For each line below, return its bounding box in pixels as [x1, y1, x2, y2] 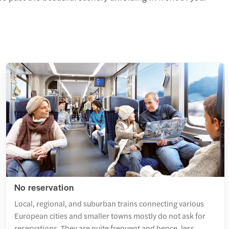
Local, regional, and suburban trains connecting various [14, 197, 204, 209]
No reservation [14, 180, 75, 193]
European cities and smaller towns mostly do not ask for [14, 210, 205, 221]
